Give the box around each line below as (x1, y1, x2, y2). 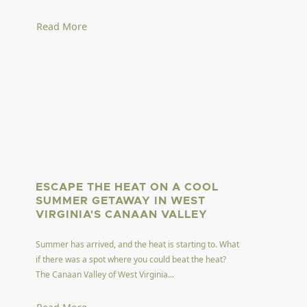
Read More (36, 20, 88, 34)
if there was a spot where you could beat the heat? (36, 253, 227, 265)
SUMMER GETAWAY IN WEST (36, 195, 206, 206)
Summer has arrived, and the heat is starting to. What (36, 238, 240, 250)
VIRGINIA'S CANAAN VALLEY (36, 208, 208, 220)
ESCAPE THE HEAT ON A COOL (36, 181, 219, 193)
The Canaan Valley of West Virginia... (36, 268, 175, 280)
